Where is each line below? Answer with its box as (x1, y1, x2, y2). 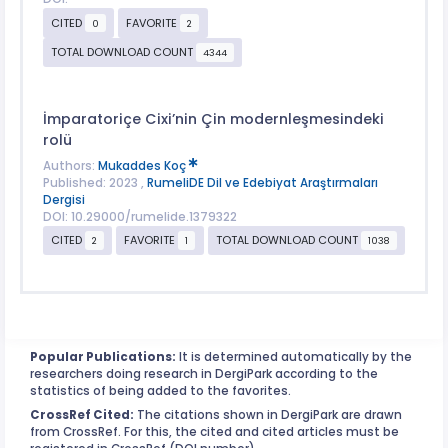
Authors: (42, 157, 98, 174)
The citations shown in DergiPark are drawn (134, 406, 402, 423)
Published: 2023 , (42, 174, 147, 191)
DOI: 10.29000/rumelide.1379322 (42, 208, 237, 225)
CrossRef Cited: (30, 406, 134, 423)
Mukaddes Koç (97, 157, 189, 174)
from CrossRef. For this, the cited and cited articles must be (30, 423, 399, 440)
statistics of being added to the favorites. (30, 383, 291, 400)
